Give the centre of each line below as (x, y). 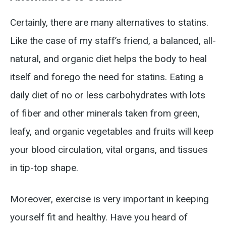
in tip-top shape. (44, 168)
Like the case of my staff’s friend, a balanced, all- (113, 41)
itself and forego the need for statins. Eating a (107, 77)
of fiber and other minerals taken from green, (105, 113)
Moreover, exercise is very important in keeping (109, 199)
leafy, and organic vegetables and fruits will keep (112, 131)
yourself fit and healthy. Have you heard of (99, 217)
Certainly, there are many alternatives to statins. (109, 22)
